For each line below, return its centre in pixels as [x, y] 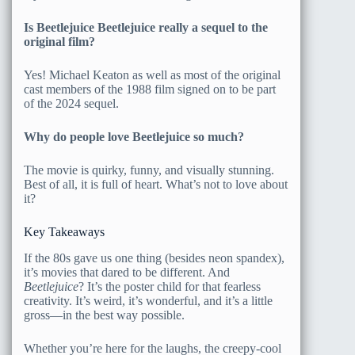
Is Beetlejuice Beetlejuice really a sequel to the [146, 28]
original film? [59, 42]
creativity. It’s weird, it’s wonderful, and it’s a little [148, 301]
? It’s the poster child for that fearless [170, 287]
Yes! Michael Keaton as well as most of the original [152, 75]
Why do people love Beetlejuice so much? [134, 137]
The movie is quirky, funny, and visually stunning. [149, 170]
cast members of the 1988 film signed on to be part [150, 90]
